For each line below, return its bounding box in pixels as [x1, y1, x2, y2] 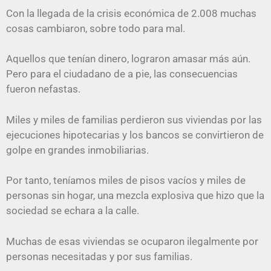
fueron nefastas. [6, 83, 80, 96]
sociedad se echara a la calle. [6, 204, 139, 217]
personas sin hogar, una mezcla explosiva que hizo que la [6, 189, 264, 202]
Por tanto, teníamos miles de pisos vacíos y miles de [6, 174, 246, 187]
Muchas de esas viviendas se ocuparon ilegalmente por [6, 235, 258, 247]
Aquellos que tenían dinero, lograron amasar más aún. [6, 53, 250, 65]
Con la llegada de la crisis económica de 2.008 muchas [6, 7, 256, 19]
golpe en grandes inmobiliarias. [6, 143, 149, 156]
